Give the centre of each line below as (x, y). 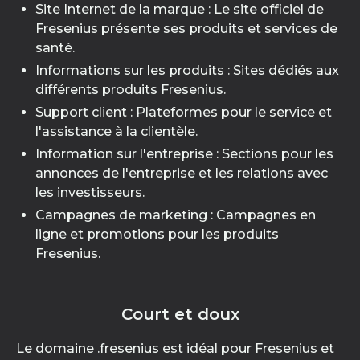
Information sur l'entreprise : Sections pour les (184, 154)
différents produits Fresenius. (131, 90)
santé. (55, 48)
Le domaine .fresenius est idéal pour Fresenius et (175, 348)
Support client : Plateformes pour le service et (184, 112)
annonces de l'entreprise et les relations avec (182, 173)
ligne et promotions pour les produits (157, 234)
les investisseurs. (90, 192)
